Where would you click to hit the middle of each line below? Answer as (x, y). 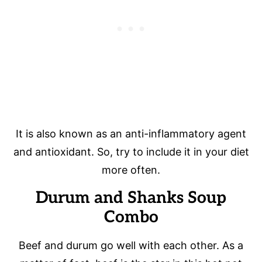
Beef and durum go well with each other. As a (131, 245)
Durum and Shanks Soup (131, 198)
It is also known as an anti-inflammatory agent (131, 133)
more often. (131, 170)
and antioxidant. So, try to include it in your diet (131, 151)
